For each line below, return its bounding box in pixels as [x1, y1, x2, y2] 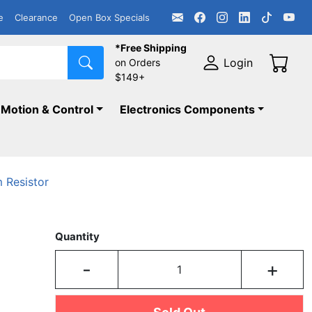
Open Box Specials [69, 11, 150, 23]
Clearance [15, 11, 58, 23]
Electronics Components [119, 102, 255, 116]
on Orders [115, 56, 161, 68]
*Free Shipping [115, 42, 187, 54]
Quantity [55, 230, 100, 243]
